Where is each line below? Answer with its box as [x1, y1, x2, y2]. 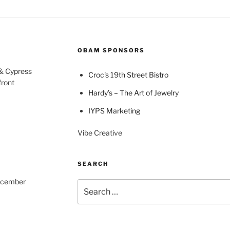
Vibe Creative [77, 128, 122, 138]
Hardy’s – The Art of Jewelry [88, 88, 179, 98]
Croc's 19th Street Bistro [88, 70, 168, 80]
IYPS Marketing [88, 106, 140, 116]
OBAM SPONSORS [77, 47, 145, 54]
